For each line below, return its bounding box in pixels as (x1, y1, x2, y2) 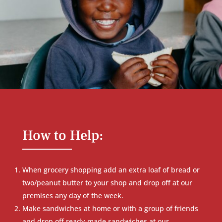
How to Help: (22, 126, 104, 144)
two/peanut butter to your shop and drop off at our (22, 177, 192, 187)
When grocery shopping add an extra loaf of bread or (22, 165, 200, 174)
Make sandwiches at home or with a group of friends (22, 203, 198, 213)
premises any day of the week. (22, 190, 123, 200)
